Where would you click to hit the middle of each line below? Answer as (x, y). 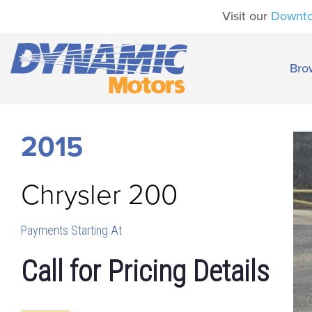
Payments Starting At (71, 230)
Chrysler (71, 195)
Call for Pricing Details (145, 271)
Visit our (247, 16)
